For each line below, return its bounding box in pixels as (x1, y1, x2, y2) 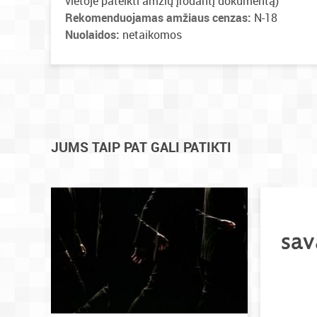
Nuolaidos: (65, 27, 122, 42)
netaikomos (122, 27, 182, 42)
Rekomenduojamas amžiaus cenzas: (65, 10, 251, 25)
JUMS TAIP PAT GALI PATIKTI (51, 138, 231, 156)
